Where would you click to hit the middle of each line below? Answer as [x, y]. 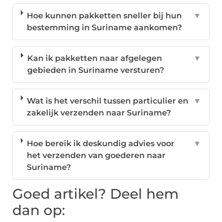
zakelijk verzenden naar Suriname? [99, 113]
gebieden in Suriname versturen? [95, 70]
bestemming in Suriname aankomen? [104, 28]
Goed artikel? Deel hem [96, 194]
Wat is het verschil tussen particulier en [107, 101]
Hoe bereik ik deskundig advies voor [100, 144]
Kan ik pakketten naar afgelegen [94, 58]
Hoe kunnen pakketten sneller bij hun [104, 16]
